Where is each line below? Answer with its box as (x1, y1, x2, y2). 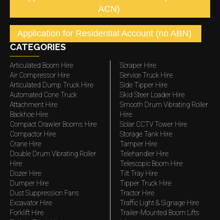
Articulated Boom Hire (10, 61, 73, 69)
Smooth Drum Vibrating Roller (120, 101, 208, 109)
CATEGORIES (10, 42, 66, 52)
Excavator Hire (10, 199, 52, 207)
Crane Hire (10, 140, 41, 148)
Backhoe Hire (10, 110, 48, 118)
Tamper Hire (120, 140, 157, 148)
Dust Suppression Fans (10, 189, 79, 197)
